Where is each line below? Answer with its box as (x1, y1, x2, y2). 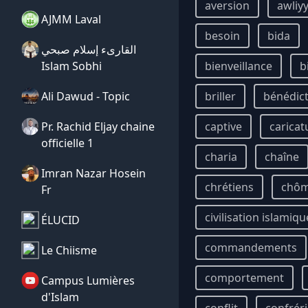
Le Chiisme (41, 243, 97, 258)
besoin (205, 28, 240, 43)
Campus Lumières (41, 273, 135, 288)
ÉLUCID (41, 212, 80, 228)
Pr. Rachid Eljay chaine (41, 119, 155, 134)
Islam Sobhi (41, 58, 102, 74)
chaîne (265, 149, 299, 164)
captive (205, 119, 242, 134)
